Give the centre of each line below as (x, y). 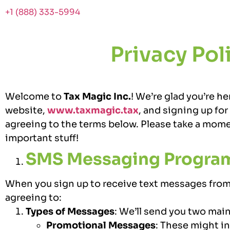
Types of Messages (70, 211)
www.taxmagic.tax (93, 110)
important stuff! (42, 138)
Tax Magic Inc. (97, 96)
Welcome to (34, 96)
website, (26, 110)
